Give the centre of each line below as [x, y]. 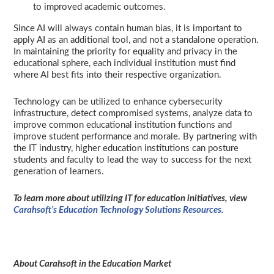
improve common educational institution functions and [123, 125]
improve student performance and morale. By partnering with [135, 137]
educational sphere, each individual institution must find [124, 64]
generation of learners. [59, 172]
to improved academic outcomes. [99, 7]
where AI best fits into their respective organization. [117, 75]
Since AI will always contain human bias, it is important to [128, 29]
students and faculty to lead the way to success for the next [132, 160]
